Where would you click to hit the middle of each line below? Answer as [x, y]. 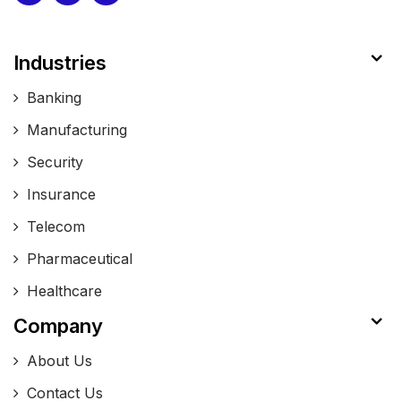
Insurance [61, 194]
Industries [60, 62]
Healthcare [64, 290]
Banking [54, 97]
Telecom [56, 226]
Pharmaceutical [80, 258]
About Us [60, 360]
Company [58, 325]
